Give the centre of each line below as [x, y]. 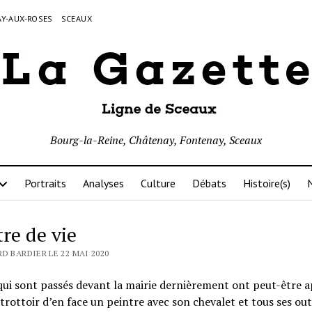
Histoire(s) [266, 183]
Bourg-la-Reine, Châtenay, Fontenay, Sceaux [156, 140]
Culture [158, 183]
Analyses [103, 183]
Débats [209, 183]
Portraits [45, 183]
